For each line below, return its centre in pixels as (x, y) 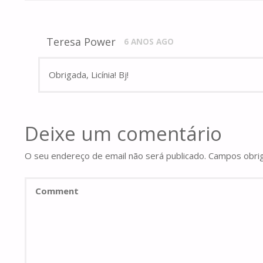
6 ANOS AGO (149, 42)
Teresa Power (81, 42)
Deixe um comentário (123, 134)
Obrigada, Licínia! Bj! (88, 75)
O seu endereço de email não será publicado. (115, 156)
